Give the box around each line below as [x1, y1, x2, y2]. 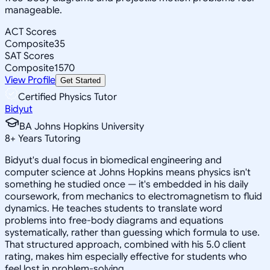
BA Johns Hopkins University [19, 120, 144, 133]
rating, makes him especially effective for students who [5, 250, 247, 263]
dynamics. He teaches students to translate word [5, 202, 222, 215]
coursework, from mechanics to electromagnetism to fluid [5, 190, 262, 202]
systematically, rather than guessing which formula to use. [5, 226, 260, 239]
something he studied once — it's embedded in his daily [5, 178, 248, 190]
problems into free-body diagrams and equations [5, 214, 224, 227]
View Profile [5, 74, 55, 86]
